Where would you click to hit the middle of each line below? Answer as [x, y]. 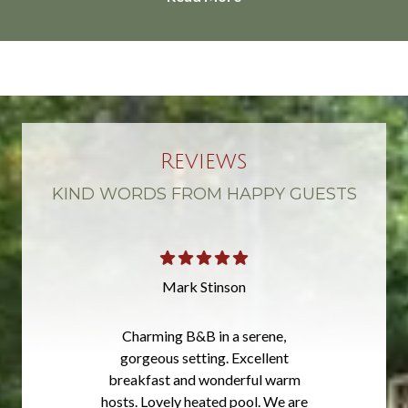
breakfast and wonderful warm [204, 379]
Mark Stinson [204, 286]
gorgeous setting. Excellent [204, 357]
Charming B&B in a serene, [204, 335]
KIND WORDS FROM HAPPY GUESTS [204, 194]
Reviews [204, 161]
